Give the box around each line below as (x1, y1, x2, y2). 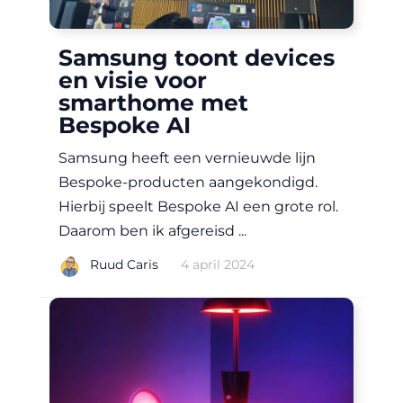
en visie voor (58, 66, 207, 94)
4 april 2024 (181, 256, 255, 273)
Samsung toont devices (58, 43, 335, 71)
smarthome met (58, 88, 248, 116)
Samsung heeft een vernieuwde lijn (58, 148, 316, 166)
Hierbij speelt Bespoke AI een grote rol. (58, 197, 338, 215)
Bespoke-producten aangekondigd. (58, 173, 318, 191)
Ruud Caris (90, 256, 158, 273)
